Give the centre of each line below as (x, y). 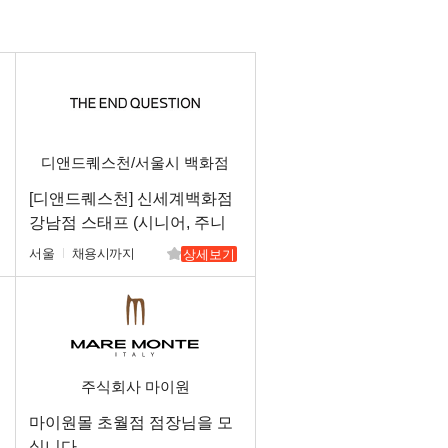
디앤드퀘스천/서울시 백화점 (135, 162)
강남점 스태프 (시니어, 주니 (127, 222)
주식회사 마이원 (135, 386)
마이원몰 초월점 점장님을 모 (131, 422)
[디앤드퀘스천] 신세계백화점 (131, 198)
